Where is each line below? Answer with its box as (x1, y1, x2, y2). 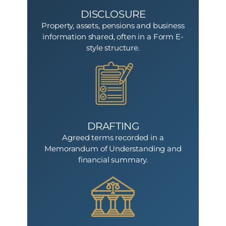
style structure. (86, 43, 140, 53)
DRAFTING (87, 120, 139, 133)
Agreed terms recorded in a (62, 133, 164, 143)
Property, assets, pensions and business (41, 21, 185, 31)
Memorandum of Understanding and (44, 144, 182, 154)
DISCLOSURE (80, 8, 146, 21)
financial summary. (78, 155, 148, 165)
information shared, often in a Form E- (42, 32, 184, 42)
